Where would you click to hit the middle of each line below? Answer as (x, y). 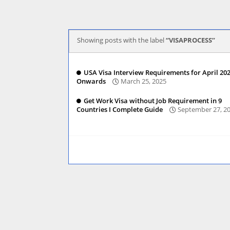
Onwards (91, 81)
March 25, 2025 (143, 81)
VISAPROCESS (190, 40)
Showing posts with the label (121, 40)
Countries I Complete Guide (120, 110)
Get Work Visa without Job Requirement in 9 (153, 101)
